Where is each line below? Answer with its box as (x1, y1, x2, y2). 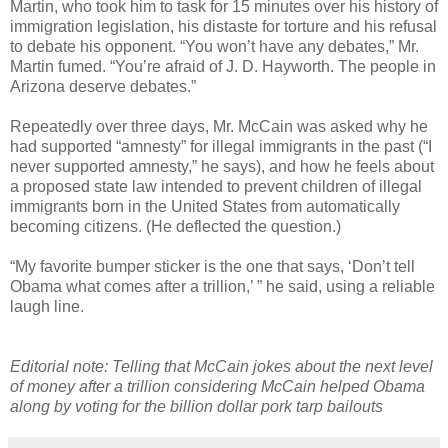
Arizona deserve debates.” (10, 77, 196, 95)
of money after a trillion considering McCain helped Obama (10, 377, 425, 395)
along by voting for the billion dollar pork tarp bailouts (10, 397, 383, 415)
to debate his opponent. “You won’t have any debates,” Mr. (10, 37, 419, 55)
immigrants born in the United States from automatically (10, 197, 400, 215)
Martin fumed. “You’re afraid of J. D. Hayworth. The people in (10, 57, 436, 75)
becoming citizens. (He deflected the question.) (10, 217, 341, 235)
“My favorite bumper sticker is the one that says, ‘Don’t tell (10, 257, 415, 275)
